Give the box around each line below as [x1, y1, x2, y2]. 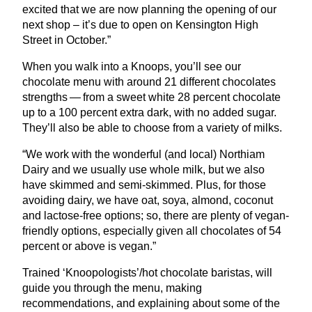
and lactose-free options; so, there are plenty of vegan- [22, 209, 289, 221]
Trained [22, 266, 63, 279]
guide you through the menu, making [22, 281, 202, 294]
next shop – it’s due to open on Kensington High [22, 18, 258, 31]
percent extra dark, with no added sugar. [77, 106, 276, 118]
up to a [22, 106, 58, 118]
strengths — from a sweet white [22, 91, 178, 103]
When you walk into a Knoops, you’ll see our [22, 60, 241, 72]
